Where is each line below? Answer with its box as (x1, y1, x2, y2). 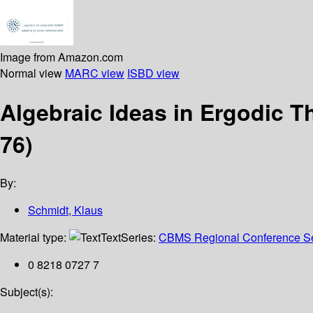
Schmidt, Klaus (28, 202, 103, 219)
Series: (121, 229, 159, 246)
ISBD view (127, 64, 180, 81)
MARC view (65, 64, 124, 81)
